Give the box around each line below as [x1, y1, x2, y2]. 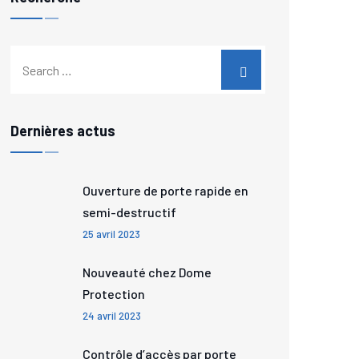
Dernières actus [10, 122, 115, 139]
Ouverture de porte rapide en [83, 183, 248, 198]
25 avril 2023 [83, 228, 140, 240]
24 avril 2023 [83, 309, 141, 322]
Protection [83, 286, 145, 301]
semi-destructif [83, 204, 176, 220]
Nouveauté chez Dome [83, 264, 212, 280]
